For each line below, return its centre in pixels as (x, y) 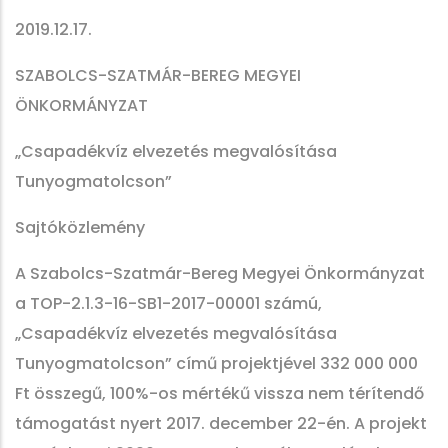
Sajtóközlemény (80, 227)
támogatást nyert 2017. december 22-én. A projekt (221, 423)
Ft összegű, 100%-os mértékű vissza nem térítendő (219, 393)
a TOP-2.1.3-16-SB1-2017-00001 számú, (168, 303)
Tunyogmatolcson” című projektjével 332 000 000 (216, 363)
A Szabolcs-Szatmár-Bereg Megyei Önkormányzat (220, 273)
